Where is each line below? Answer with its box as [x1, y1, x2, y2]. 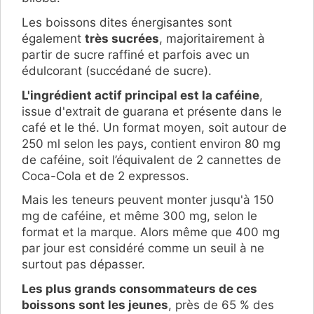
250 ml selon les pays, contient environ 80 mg [22, 136, 280, 151]
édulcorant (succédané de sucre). [22, 63, 212, 78]
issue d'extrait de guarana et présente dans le [22, 104, 282, 118]
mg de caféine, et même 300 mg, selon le [22, 209, 257, 224]
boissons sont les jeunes [22, 298, 168, 313]
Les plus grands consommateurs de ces [22, 282, 257, 296]
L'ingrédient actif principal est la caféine [22, 88, 259, 102]
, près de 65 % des [168, 298, 274, 313]
